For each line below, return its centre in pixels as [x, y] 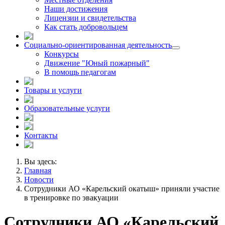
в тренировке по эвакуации [71, 198]
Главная [38, 171]
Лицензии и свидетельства [90, 18]
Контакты [41, 135]
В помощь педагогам [80, 72]
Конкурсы [62, 54]
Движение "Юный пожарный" [97, 63]
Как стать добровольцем [86, 27]
